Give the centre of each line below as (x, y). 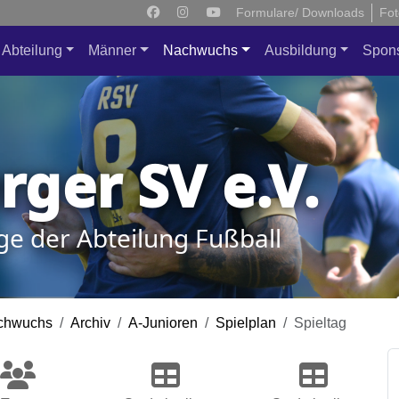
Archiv (90, 323)
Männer (113, 50)
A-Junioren (163, 323)
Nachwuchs (200, 50)
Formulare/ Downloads (300, 12)
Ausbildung (300, 50)
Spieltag (320, 323)
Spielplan (246, 323)
